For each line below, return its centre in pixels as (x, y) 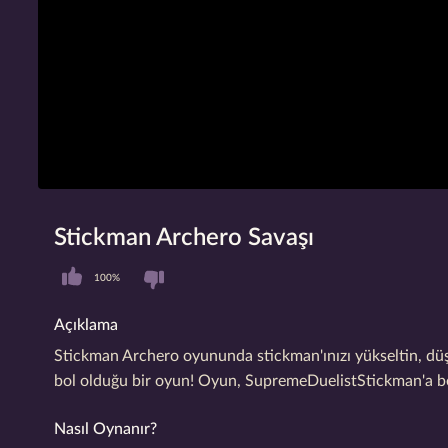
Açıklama (86, 324)
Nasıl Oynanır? (105, 428)
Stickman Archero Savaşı (184, 237)
